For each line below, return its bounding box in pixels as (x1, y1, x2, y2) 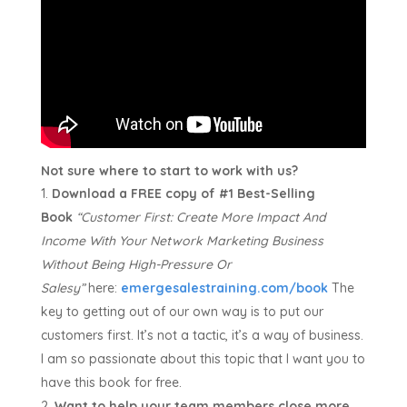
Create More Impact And (175, 209, 326, 226)
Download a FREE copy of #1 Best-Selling (51, 185, 315, 203)
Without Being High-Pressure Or (40, 256, 232, 273)
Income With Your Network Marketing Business (40, 233, 323, 250)
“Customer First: (75, 209, 173, 226)
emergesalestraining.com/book (120, 280, 328, 297)
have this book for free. (40, 374, 182, 392)
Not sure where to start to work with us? (40, 163, 298, 180)
